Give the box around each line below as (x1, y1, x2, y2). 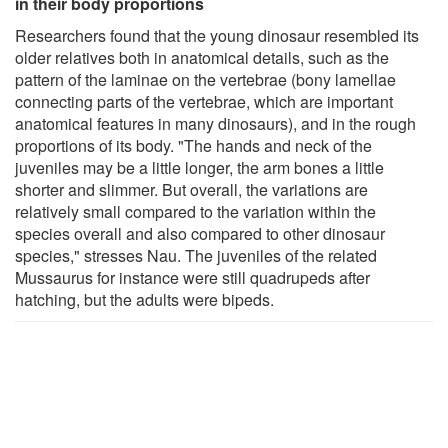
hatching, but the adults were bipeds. (15, 287, 274, 311)
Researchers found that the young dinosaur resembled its (15, 23, 419, 47)
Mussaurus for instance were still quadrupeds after (15, 265, 370, 289)
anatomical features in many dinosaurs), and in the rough (15, 111, 416, 135)
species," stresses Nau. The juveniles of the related (15, 243, 377, 267)
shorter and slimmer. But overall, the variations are (15, 177, 368, 201)
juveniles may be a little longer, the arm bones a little (15, 155, 384, 179)
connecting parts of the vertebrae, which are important (15, 89, 393, 113)
